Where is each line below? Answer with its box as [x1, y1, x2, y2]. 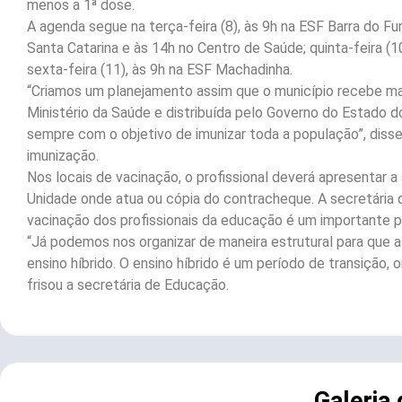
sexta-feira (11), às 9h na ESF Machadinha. [27, 61, 293, 79]
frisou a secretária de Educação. [27, 276, 229, 294]
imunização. [27, 147, 99, 165]
